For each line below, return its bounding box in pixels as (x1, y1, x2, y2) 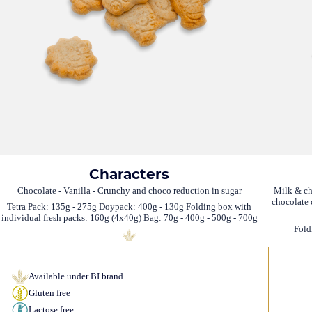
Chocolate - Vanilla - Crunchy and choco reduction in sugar (17, 185, 242, 196)
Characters (89, 165, 170, 182)
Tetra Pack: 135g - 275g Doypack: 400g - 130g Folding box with (7, 201, 252, 212)
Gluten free (28, 288, 70, 299)
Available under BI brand (28, 271, 123, 282)
